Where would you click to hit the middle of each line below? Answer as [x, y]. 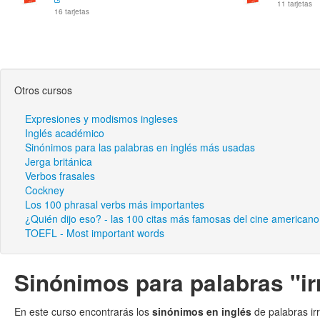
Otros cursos [43, 90]
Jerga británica [59, 161]
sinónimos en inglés [202, 311]
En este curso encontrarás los [83, 311]
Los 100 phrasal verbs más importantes [115, 204]
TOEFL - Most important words [95, 233]
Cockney [45, 190]
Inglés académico [65, 133]
